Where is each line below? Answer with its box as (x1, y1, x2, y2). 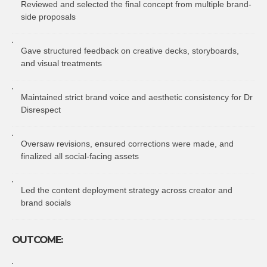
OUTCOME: (12, 234, 63, 246)
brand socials (21, 197, 71, 207)
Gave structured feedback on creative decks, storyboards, (21, 45, 239, 55)
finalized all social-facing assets (21, 151, 139, 161)
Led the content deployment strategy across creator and (21, 185, 232, 195)
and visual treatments (21, 58, 102, 68)
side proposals (21, 11, 76, 21)
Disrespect (21, 104, 61, 114)
